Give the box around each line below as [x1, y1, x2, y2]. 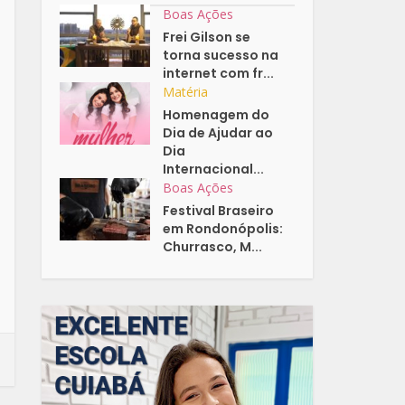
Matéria [163, 83, 209, 101]
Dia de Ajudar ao [163, 124, 274, 143]
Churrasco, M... [163, 238, 263, 257]
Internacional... [163, 160, 265, 179]
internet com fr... [163, 64, 275, 83]
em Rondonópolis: [163, 220, 284, 239]
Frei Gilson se [163, 28, 251, 47]
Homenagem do [163, 106, 270, 125]
